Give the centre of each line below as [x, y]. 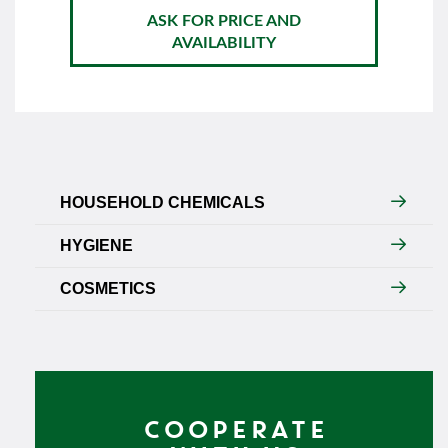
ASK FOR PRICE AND [224, 21]
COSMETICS [108, 289]
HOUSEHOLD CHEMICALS [162, 203]
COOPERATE [234, 429]
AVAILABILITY [224, 43]
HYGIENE [96, 246]
